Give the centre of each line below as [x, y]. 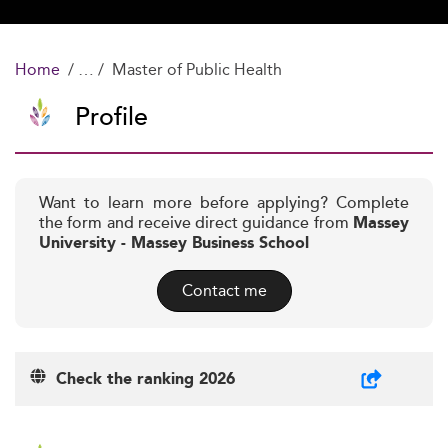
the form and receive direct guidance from [196, 223]
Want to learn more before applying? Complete [224, 203]
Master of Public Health [197, 69]
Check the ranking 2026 [140, 379]
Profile [111, 117]
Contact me [224, 290]
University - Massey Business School [174, 243]
